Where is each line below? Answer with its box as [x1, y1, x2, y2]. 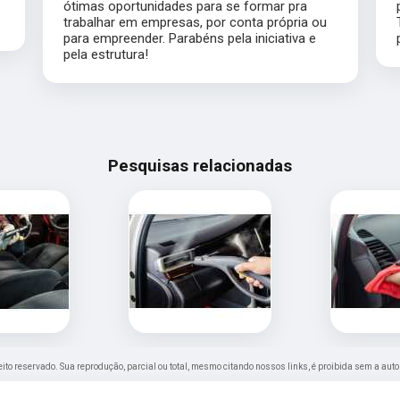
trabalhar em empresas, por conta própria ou [62, 14, 327, 31]
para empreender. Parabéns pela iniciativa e [62, 30, 316, 47]
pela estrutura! [62, 46, 148, 63]
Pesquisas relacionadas [108, 156, 292, 177]
